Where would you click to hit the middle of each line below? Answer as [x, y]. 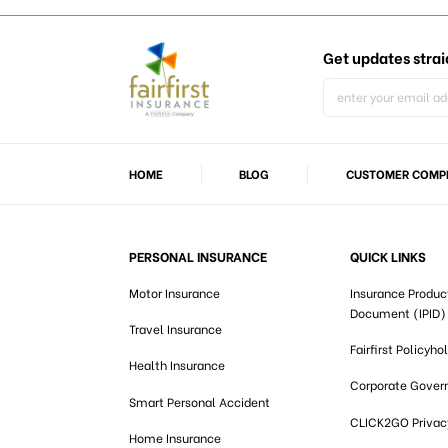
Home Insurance [175, 437]
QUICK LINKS [388, 256]
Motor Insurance [174, 293]
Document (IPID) [398, 313]
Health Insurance [177, 365]
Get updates [367, 57]
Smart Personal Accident [199, 401]
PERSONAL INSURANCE [198, 256]
